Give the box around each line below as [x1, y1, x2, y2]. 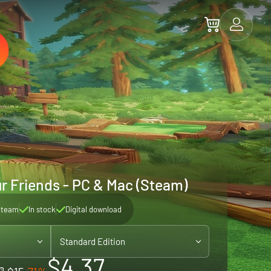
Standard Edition [60, 236, 125, 247]
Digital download [65, 204, 122, 214]
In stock [28, 204, 56, 214]
